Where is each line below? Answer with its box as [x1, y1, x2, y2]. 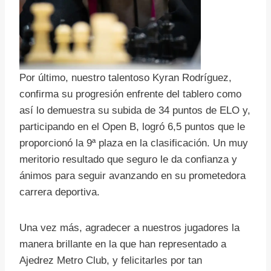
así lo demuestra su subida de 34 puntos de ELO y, [19, 105, 250, 117]
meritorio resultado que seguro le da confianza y [19, 154, 237, 166]
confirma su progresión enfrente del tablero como [19, 88, 241, 100]
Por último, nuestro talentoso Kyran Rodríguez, [19, 72, 232, 84]
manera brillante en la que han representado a [19, 238, 226, 250]
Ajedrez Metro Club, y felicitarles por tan [19, 255, 202, 267]
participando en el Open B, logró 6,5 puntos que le [19, 121, 245, 133]
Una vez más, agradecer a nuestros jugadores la [19, 222, 240, 234]
